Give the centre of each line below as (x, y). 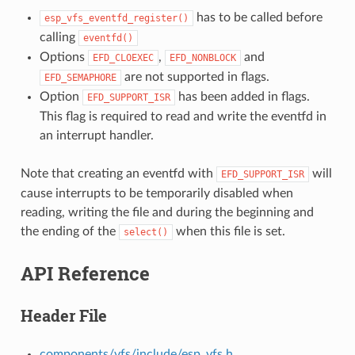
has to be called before (258, 17)
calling (59, 37)
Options (63, 57)
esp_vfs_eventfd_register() (116, 18)
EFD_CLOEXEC (123, 57)
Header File (63, 315)
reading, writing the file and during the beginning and (167, 212)
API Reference (85, 273)
